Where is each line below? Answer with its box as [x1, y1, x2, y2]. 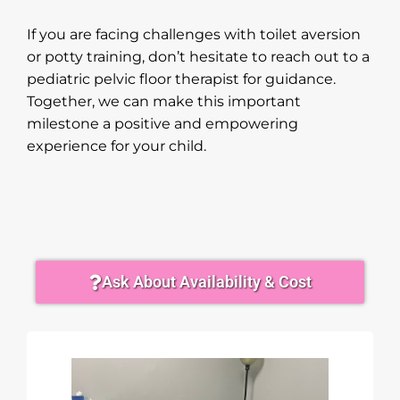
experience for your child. [27, 137, 206, 154]
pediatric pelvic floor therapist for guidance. [27, 70, 336, 87]
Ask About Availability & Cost [101, 271, 312, 291]
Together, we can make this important [27, 92, 301, 110]
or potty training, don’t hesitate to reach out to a [27, 47, 370, 65]
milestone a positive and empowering [27, 114, 298, 132]
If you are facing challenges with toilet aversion [27, 25, 361, 43]
